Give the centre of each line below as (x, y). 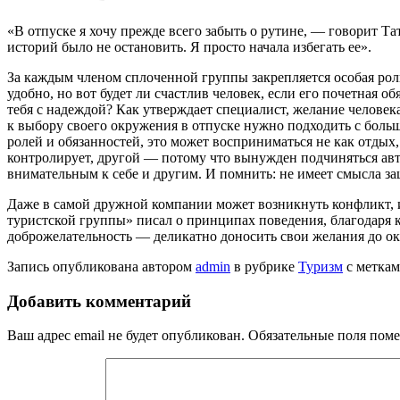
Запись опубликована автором (101, 266)
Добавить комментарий (99, 301)
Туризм (321, 266)
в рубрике (264, 266)
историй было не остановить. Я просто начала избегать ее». (189, 46)
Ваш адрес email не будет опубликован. (126, 336)
